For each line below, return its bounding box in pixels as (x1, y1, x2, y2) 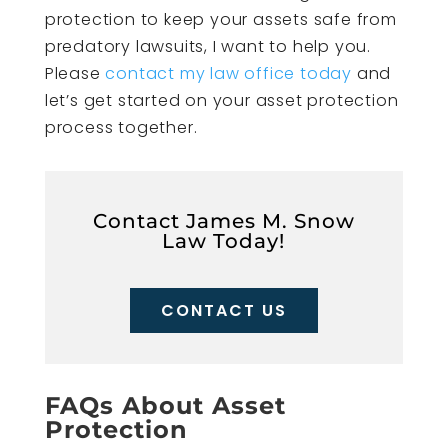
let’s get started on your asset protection (44, 88, 399, 112)
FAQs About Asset (44, 390, 286, 420)
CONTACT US (160, 298, 287, 322)
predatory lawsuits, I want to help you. (44, 34, 371, 58)
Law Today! (162, 228, 286, 253)
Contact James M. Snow (92, 208, 355, 233)
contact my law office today (105, 61, 353, 85)
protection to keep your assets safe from (44, 7, 397, 31)
